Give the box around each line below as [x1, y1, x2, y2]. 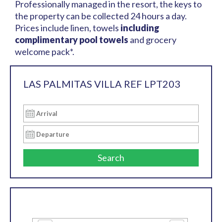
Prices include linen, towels [15, 22, 120, 34]
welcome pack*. [15, 46, 74, 57]
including [120, 22, 160, 34]
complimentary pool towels [15, 34, 128, 46]
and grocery [128, 34, 176, 46]
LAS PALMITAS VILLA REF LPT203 [23, 78, 180, 90]
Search [98, 152, 124, 164]
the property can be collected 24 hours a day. [15, 10, 187, 22]
